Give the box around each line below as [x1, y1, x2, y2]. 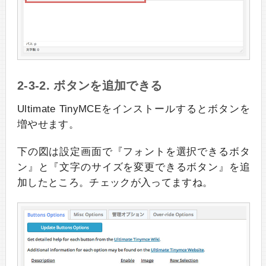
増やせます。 [17, 119, 79, 131]
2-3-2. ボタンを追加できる [17, 79, 163, 93]
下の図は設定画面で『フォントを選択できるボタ [17, 146, 251, 158]
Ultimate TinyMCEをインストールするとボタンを [17, 103, 251, 115]
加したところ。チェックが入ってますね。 [17, 177, 213, 189]
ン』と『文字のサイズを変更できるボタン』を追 [17, 161, 251, 173]
